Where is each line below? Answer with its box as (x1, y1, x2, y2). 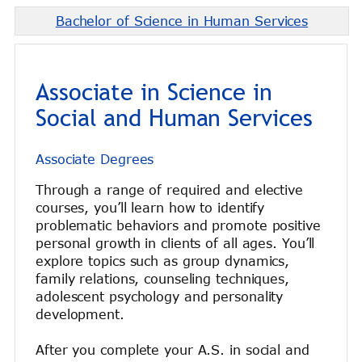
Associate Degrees (36, 152, 154, 166)
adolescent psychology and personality (36, 289, 284, 305)
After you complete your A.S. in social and (36, 343, 309, 358)
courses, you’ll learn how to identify (36, 200, 265, 216)
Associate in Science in (36, 77, 272, 107)
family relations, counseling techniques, (36, 271, 289, 287)
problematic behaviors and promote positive (36, 218, 321, 234)
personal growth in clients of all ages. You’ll (36, 236, 315, 251)
